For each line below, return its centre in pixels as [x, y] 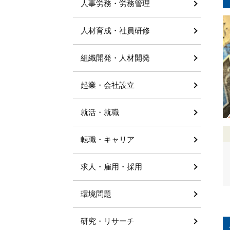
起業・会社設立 [108, 85]
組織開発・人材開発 [115, 58]
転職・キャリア [108, 139]
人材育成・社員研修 [115, 31]
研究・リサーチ [108, 221]
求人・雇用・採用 [111, 167]
